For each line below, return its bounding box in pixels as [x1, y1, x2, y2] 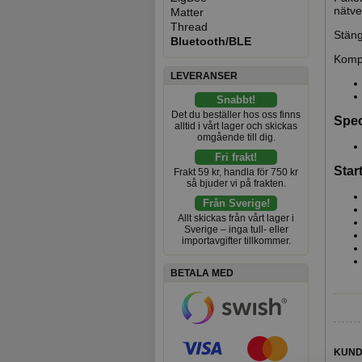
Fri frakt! [215, 151, 257, 163]
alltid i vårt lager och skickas [175, 120, 297, 132]
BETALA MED [170, 267, 234, 279]
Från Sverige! [202, 197, 270, 209]
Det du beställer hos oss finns [171, 109, 301, 120]
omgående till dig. [196, 132, 276, 143]
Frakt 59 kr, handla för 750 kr [174, 166, 298, 178]
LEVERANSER [170, 70, 238, 82]
